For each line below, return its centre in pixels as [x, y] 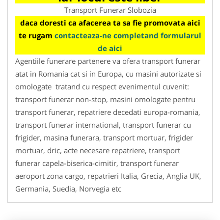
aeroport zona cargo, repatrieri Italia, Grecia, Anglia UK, [108, 176]
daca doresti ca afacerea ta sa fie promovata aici [110, 22]
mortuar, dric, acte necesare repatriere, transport [98, 150]
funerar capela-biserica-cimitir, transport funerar [97, 163]
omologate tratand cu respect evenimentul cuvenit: [102, 86]
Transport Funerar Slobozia [110, 10]
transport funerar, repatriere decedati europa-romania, [108, 112]
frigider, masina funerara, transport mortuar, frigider [104, 137]
